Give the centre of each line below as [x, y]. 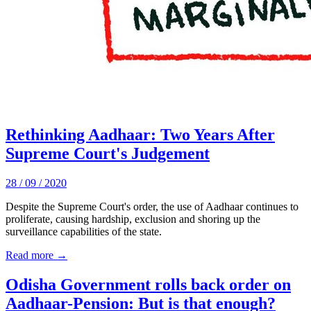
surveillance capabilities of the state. [84, 231]
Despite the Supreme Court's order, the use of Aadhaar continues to [152, 206]
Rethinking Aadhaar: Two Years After [140, 134]
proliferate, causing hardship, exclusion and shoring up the [133, 219]
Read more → [36, 255]
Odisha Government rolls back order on [148, 284]
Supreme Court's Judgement [108, 153]
